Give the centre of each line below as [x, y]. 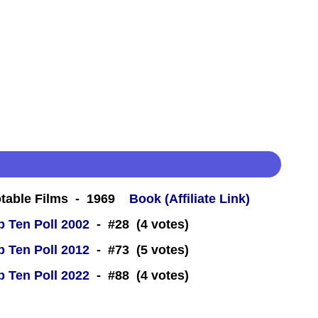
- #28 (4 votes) [139, 225]
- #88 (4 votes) [139, 276]
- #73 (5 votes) [139, 250]
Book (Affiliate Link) [190, 199]
